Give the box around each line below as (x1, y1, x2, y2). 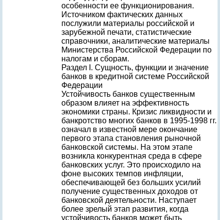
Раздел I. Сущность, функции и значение (61, 63, 209, 72)
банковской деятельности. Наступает (61, 196, 196, 204)
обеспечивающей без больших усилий (61, 178, 201, 187)
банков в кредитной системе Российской (61, 72, 209, 81)
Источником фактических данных (61, 10, 183, 19)
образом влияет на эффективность (61, 99, 189, 107)
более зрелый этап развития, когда (61, 205, 189, 213)
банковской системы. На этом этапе (61, 143, 192, 151)
